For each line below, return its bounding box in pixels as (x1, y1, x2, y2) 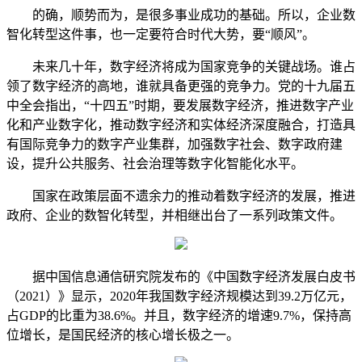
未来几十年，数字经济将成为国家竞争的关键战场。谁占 (6, 60, 356, 74)
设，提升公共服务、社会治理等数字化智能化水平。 (6, 157, 304, 171)
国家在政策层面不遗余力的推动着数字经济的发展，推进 (6, 189, 356, 204)
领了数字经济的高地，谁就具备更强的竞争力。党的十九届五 (6, 79, 356, 94)
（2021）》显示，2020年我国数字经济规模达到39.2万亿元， (6, 289, 352, 304)
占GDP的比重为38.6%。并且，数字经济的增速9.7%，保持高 (6, 309, 351, 323)
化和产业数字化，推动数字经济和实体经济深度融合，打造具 (6, 118, 356, 133)
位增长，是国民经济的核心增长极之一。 (6, 328, 239, 343)
